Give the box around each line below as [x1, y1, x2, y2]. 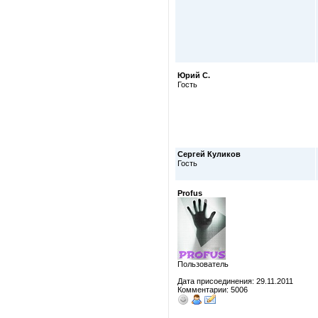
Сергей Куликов [177, 150, 241, 158]
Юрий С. [177, 71, 210, 79]
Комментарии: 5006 [177, 285, 248, 294]
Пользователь [177, 260, 229, 268]
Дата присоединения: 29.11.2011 [177, 277, 293, 285]
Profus [177, 189, 202, 197]
